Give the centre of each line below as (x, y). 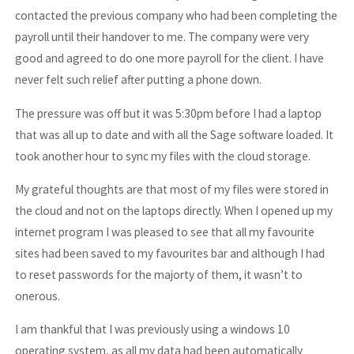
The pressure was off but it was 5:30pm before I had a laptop (169, 113)
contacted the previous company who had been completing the (177, 16)
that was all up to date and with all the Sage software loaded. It (175, 134)
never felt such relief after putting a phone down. (139, 80)
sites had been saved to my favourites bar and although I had (170, 254)
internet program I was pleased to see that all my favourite (165, 232)
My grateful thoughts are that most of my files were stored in (172, 190)
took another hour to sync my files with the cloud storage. (163, 156)
